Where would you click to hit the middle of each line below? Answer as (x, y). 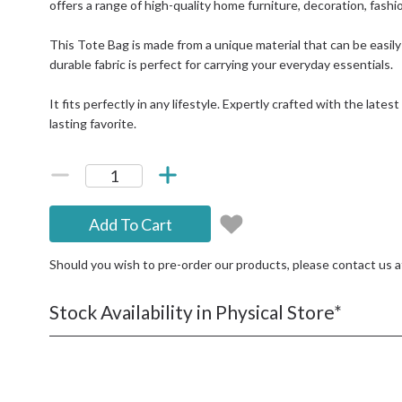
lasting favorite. (93, 123)
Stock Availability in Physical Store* (196, 312)
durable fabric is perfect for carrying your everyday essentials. (222, 64)
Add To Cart (130, 224)
